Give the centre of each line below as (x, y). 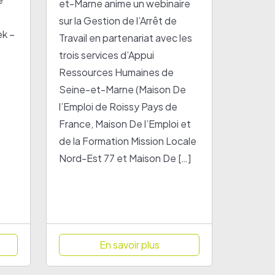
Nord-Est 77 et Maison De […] (125, 158)
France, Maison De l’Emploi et (125, 124)
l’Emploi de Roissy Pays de (118, 107)
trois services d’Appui (107, 55)
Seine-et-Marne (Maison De (123, 89)
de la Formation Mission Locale (128, 141)
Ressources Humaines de (117, 72)
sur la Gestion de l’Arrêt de (118, 21)
